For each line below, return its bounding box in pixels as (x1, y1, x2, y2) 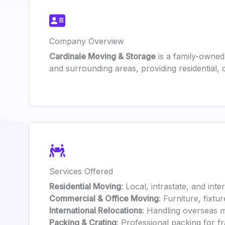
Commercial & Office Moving (49, 193, 159, 203)
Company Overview (49, 36, 124, 46)
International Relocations (49, 205, 142, 215)
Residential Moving (49, 181, 121, 191)
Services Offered (49, 166, 113, 176)
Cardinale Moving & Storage (49, 51, 156, 61)
